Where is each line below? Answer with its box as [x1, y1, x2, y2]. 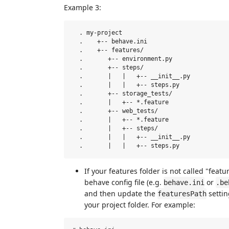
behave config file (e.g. [84, 177, 164, 187]
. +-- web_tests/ [72, 107, 165, 114]
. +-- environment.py [72, 55, 172, 62]
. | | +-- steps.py [72, 81, 187, 88]
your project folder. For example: [84, 200, 195, 210]
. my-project [72, 29, 122, 36]
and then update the [84, 189, 157, 198]
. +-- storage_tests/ [72, 90, 179, 97]
